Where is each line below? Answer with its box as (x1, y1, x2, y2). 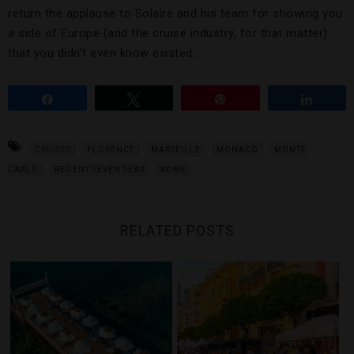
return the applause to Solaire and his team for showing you (8, 6, 343, 21)
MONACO (217, 145, 258, 155)
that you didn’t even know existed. (8, 46, 195, 61)
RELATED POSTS (119, 222, 235, 239)
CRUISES (35, 145, 71, 155)
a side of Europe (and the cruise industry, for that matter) (8, 26, 328, 41)
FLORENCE (87, 145, 135, 155)
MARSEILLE (151, 145, 201, 155)
